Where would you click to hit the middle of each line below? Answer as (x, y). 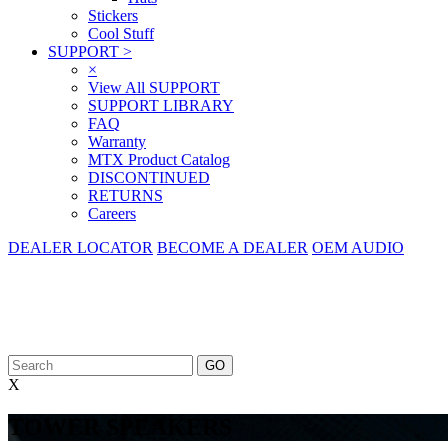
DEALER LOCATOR (80, 247)
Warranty (117, 141)
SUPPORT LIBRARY (161, 105)
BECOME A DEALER (232, 247)
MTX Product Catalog (159, 159)
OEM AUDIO (358, 247)
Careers (112, 213)
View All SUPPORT (154, 87)
